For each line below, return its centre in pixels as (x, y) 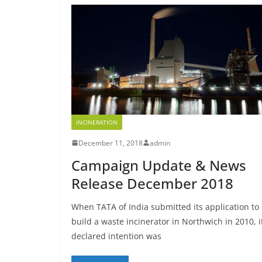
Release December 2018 (152, 183)
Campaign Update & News (159, 165)
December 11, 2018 (111, 143)
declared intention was (116, 236)
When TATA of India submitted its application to (165, 206)
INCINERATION (97, 122)
